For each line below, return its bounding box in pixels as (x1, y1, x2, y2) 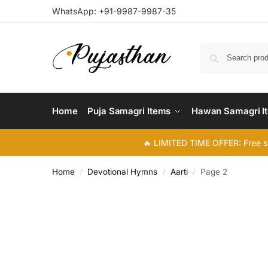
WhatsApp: (52, 6, 99, 16)
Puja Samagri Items (87, 105, 171, 117)
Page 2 (200, 167, 227, 176)
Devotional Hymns (87, 167, 158, 176)
